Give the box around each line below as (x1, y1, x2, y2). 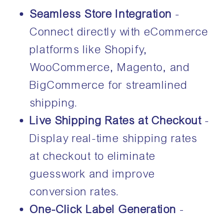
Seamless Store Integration (30, 7, 172, 21)
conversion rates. (30, 184, 120, 198)
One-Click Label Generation (30, 202, 180, 216)
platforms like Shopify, (30, 42, 148, 56)
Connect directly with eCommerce (30, 25, 209, 38)
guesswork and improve (30, 167, 155, 181)
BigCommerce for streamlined (30, 78, 188, 92)
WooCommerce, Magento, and (30, 60, 190, 74)
